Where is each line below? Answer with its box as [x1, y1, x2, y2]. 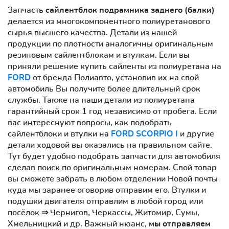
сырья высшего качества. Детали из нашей [8, 28, 177, 37]
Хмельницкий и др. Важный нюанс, [8, 219, 149, 228]
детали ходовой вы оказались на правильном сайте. [8, 141, 212, 149]
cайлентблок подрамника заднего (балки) [45, 6, 215, 14]
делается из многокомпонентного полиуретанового [8, 17, 210, 26]
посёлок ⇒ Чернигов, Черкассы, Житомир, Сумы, [8, 208, 199, 217]
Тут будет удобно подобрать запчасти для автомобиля [8, 152, 220, 161]
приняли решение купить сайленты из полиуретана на [8, 62, 221, 71]
